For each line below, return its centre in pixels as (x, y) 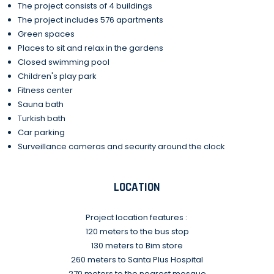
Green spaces (46, 34)
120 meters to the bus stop (137, 231)
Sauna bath (40, 105)
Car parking (41, 133)
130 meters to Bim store (137, 245)
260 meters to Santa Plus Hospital (137, 259)
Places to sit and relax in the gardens (90, 48)
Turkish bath (41, 119)
